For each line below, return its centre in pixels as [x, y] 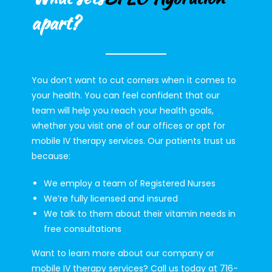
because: [51, 156]
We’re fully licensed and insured [110, 199]
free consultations [82, 229]
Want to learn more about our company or [123, 253]
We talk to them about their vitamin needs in [139, 214]
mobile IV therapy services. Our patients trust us [133, 141]
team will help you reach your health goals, [122, 111]
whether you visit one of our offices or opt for [128, 126]
